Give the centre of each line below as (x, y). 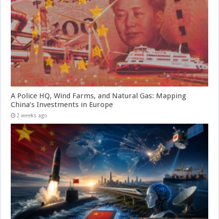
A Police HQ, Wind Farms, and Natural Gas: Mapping (99, 96)
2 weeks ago (32, 116)
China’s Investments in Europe (62, 105)
